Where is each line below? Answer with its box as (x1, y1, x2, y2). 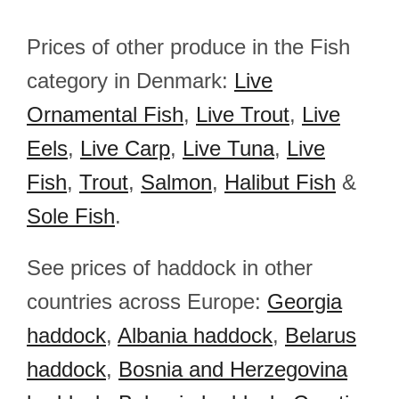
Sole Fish (27, 204, 115, 228)
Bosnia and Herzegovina (118, 357, 347, 381)
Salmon (141, 170, 212, 194)
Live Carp (80, 136, 170, 160)
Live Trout (196, 102, 289, 126)
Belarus (285, 323, 356, 347)
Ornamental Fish (27, 102, 183, 126)
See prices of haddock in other (27, 256, 313, 280)
